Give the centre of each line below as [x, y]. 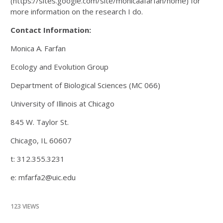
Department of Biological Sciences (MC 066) [85, 85]
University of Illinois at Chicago [62, 103]
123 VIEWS [25, 206]
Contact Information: [51, 30]
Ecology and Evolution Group [59, 66]
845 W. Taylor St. [40, 122]
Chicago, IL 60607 [41, 140]
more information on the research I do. [77, 11]
